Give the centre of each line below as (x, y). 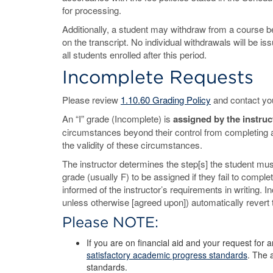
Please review (91, 100)
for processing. (92, 10)
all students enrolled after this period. (134, 55)
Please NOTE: (110, 222)
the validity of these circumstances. (132, 145)
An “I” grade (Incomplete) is (118, 119)
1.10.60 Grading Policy (166, 100)
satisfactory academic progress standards (167, 255)
